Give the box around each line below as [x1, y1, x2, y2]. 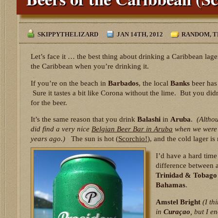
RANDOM [182, 31, 210, 38]
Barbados [108, 79, 139, 87]
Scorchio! [118, 135, 147, 143]
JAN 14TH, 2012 [117, 31, 163, 38]
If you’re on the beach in [31, 79, 108, 87]
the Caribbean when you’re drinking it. [31, 62, 149, 70]
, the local [139, 79, 170, 87]
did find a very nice [31, 125, 91, 133]
